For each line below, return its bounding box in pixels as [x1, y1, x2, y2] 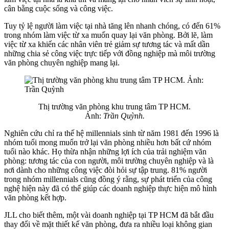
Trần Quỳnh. [103, 111, 145, 120]
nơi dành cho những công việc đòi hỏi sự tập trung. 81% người [4, 165, 207, 174]
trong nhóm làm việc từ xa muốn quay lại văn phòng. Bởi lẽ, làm [4, 30, 213, 39]
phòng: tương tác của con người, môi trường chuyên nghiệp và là [4, 156, 214, 165]
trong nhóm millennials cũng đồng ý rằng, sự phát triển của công [4, 174, 212, 184]
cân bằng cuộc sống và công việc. [4, 4, 113, 13]
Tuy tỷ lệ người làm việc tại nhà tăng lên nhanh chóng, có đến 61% [4, 21, 220, 30]
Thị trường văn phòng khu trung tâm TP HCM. [38, 102, 191, 111]
